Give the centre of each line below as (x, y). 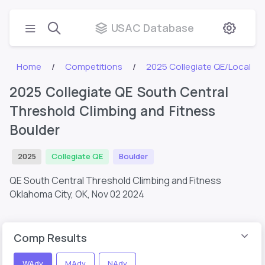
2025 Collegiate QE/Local (199, 67)
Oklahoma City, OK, (51, 194)
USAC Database (153, 28)
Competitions (94, 67)
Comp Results (50, 237)
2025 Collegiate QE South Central (119, 92)
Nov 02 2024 (118, 194)
